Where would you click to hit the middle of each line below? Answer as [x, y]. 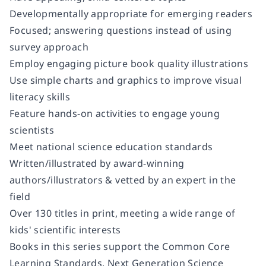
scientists [32, 130]
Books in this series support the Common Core [120, 247]
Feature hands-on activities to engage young [115, 114]
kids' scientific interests [65, 230]
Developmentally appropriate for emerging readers [131, 14]
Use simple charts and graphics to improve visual [126, 80]
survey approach [49, 47]
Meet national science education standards [111, 147]
